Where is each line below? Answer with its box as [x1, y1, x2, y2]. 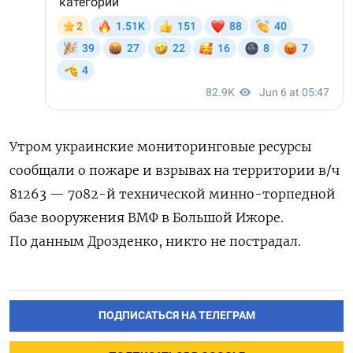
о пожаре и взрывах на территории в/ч [78, 162, 340, 178]
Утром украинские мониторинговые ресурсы [9, 138, 311, 154]
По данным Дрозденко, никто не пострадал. [9, 232, 301, 249]
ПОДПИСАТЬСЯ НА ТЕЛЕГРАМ [98, 308, 255, 322]
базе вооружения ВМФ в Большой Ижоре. [9, 209, 284, 225]
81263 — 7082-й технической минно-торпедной [9, 185, 336, 202]
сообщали [9, 162, 78, 178]
